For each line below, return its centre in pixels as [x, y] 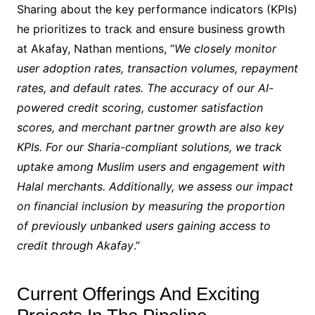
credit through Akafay [75, 246]
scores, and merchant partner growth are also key [150, 128]
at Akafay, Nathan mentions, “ [95, 49]
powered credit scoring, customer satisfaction [140, 108]
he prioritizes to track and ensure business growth [150, 29]
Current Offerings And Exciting [138, 294]
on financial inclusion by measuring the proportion [150, 206]
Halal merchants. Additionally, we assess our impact [155, 187]
